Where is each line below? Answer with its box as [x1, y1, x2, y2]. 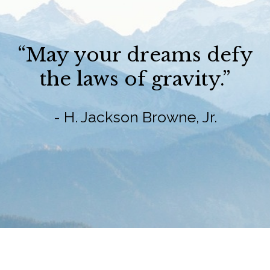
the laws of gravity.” [39, 66, 231, 91]
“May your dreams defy [17, 42, 253, 67]
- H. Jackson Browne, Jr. [53, 107, 217, 126]
